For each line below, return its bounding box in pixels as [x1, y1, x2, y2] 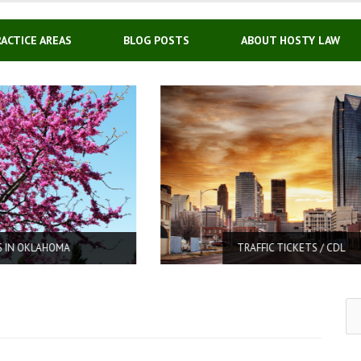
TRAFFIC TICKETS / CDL [116, 240, 225, 255]
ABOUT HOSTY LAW [241, 33, 340, 48]
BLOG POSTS [123, 33, 189, 48]
